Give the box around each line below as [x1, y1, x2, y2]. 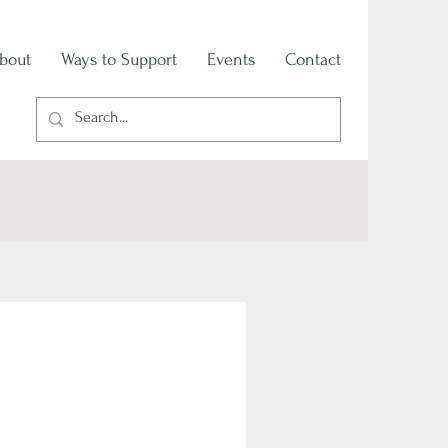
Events [207, 50, 255, 69]
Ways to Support [61, 50, 177, 69]
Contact [285, 50, 341, 69]
